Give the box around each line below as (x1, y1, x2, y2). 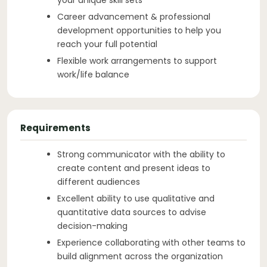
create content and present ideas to (57, 162, 210, 174)
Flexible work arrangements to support (57, 54, 217, 67)
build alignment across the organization (57, 250, 223, 262)
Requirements (20, 121, 91, 134)
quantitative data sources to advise (57, 206, 206, 218)
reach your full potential (57, 38, 157, 50)
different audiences (57, 175, 140, 188)
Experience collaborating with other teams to (57, 236, 246, 249)
